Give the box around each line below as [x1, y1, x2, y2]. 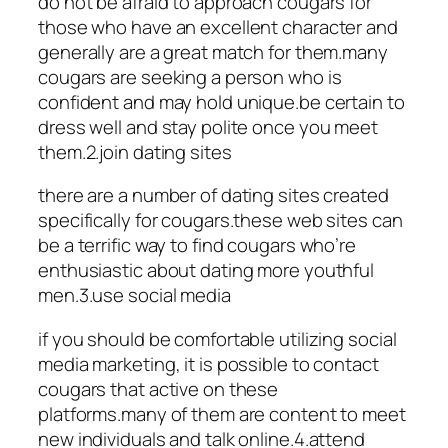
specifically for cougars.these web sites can [38, 207, 403, 234]
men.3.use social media [38, 282, 231, 309]
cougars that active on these [38, 375, 279, 402]
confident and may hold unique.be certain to [38, 88, 405, 115]
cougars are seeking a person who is [38, 63, 342, 90]
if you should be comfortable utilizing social [38, 325, 397, 352]
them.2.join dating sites [38, 138, 232, 165]
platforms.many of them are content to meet [38, 400, 406, 427]
